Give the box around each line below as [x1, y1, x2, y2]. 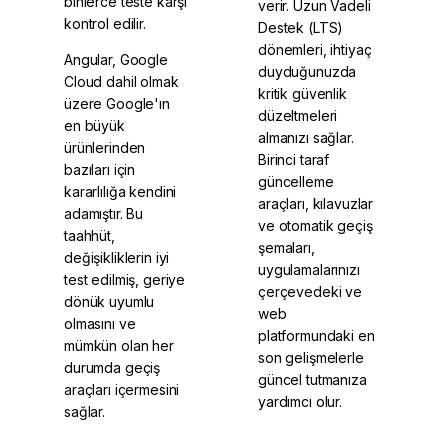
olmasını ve [64, 315, 136, 333]
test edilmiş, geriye [64, 271, 186, 289]
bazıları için [64, 161, 136, 179]
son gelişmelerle [258, 349, 364, 367]
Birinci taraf [258, 151, 330, 169]
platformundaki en [258, 327, 375, 345]
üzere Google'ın [64, 95, 170, 113]
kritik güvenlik [258, 85, 347, 103]
